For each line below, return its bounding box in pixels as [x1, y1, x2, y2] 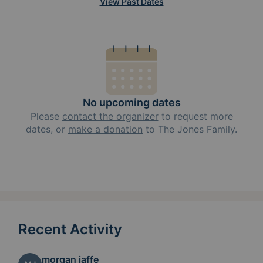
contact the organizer [62, 110, 159, 122]
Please [30, 110, 62, 122]
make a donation [68, 123, 143, 135]
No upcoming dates [82, 96, 181, 109]
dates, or [26, 123, 68, 135]
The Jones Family [158, 123, 235, 135]
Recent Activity [18, 220, 123, 238]
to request [158, 110, 210, 122]
